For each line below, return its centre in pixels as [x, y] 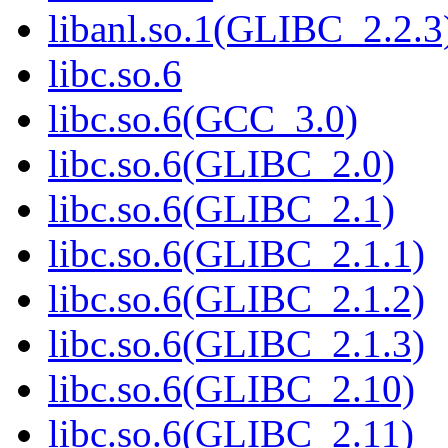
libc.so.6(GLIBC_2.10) [231, 389]
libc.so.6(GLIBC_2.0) [221, 164]
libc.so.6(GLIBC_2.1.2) [236, 299]
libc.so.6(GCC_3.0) [203, 119]
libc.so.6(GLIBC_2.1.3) [236, 344]
